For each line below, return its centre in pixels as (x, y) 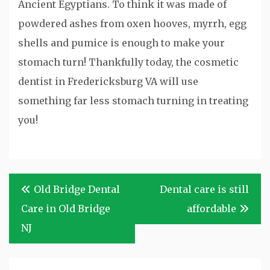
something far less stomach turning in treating (133, 101)
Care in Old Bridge (66, 209)
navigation (35, 206)
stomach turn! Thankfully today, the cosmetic (128, 62)
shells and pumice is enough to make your (121, 43)
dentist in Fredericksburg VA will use (108, 82)
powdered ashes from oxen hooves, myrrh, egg (132, 24)
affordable (212, 209)
